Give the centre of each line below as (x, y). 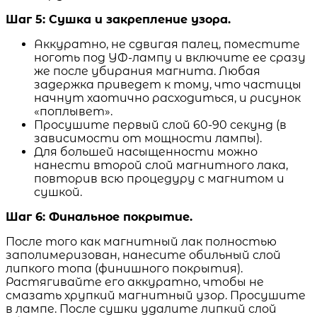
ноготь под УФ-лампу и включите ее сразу (170, 57)
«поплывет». (73, 111)
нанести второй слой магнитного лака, (161, 165)
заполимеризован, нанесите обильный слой (143, 255)
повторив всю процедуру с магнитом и (159, 178)
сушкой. (58, 192)
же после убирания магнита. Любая (147, 71)
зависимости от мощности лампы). (148, 138)
